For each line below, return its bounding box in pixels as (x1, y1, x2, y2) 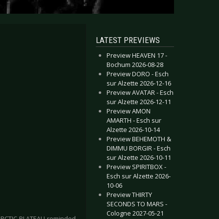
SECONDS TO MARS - (107, 199, 167, 208)
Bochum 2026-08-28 (107, 60, 163, 69)
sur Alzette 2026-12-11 (107, 97, 171, 106)
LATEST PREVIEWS (96, 35, 160, 45)
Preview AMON (107, 107, 151, 115)
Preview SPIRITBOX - (107, 162, 166, 171)
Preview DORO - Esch (107, 69, 169, 78)
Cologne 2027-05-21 (107, 209, 164, 218)
